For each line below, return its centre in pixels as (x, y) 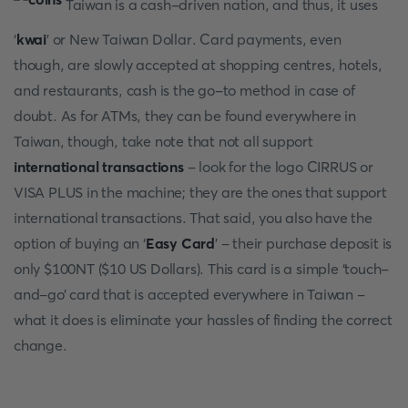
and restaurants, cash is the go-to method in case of (184, 90)
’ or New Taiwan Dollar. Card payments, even (194, 39)
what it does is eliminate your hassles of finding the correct (203, 320)
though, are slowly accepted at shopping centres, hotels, (198, 65)
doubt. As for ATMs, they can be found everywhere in (185, 116)
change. (41, 345)
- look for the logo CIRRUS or (278, 167)
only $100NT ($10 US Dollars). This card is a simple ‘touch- (202, 269)
